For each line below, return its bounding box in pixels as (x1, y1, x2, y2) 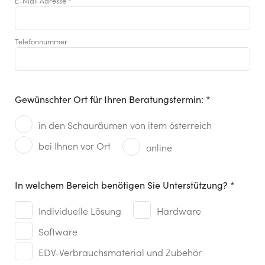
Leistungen (15, 204, 53, 215)
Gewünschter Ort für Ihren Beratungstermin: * (15, 93, 211, 106)
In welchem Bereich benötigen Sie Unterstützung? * (15, 179, 235, 192)
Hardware (157, 204, 201, 218)
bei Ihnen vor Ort (38, 139, 111, 153)
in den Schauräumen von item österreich (38, 118, 212, 132)
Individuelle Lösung (38, 204, 121, 218)
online (146, 140, 172, 154)
